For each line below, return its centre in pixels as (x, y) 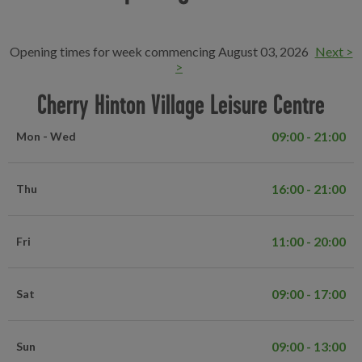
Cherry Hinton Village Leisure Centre (181, 104)
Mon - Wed (46, 136)
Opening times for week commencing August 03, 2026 (160, 51)
